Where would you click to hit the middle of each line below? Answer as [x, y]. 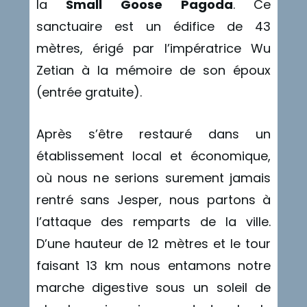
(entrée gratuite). [89, 92]
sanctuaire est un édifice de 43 [153, 26]
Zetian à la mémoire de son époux [153, 70]
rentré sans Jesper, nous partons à [153, 199]
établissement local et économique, [153, 156]
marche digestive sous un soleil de [153, 287]
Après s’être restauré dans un [153, 134]
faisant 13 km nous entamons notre [153, 265]
